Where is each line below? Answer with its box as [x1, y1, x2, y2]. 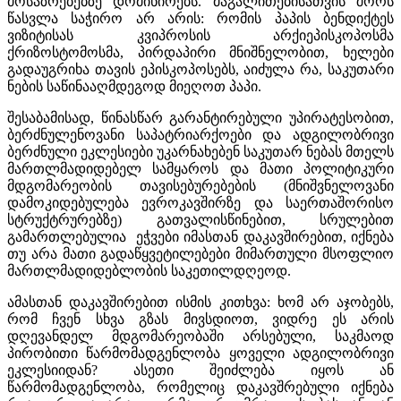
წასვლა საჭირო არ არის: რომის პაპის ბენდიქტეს [7, 10, 394, 26]
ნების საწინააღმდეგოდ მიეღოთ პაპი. [7, 78, 261, 94]
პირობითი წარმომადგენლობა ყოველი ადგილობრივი [7, 345, 394, 361]
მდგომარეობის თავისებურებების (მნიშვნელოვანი [7, 177, 394, 193]
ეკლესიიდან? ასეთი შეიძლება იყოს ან [7, 362, 394, 378]
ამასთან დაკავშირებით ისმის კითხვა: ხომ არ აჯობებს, [7, 294, 394, 310]
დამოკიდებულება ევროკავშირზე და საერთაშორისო [7, 194, 394, 210]
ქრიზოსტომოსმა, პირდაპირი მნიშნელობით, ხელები [7, 44, 394, 60]
